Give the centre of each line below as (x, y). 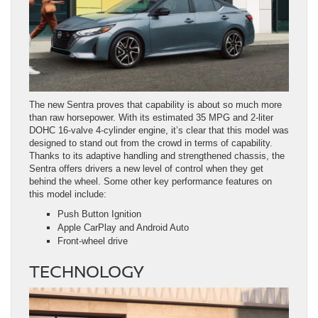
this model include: (68, 194)
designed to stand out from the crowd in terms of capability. (151, 143)
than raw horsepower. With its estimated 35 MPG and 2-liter (151, 117)
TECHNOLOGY (87, 270)
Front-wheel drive (93, 241)
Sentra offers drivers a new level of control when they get (146, 168)
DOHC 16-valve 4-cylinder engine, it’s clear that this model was (159, 130)
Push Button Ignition (99, 214)
